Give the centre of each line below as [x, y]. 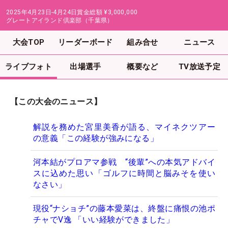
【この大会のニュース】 [56, 102]
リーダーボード [85, 42]
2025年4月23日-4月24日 [42, 12]
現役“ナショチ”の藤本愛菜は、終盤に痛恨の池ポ [124, 209]
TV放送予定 [199, 66]
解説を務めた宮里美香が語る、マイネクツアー [124, 127]
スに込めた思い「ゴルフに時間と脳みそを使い [124, 174]
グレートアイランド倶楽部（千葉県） [60, 20]
